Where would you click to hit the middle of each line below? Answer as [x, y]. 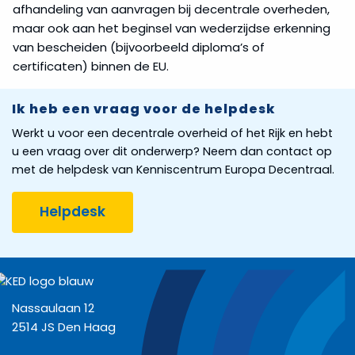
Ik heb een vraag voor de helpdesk [144, 109]
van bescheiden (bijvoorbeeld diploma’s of [139, 47]
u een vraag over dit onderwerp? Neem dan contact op [172, 151]
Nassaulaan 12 [53, 307]
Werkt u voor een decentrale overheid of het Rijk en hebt [172, 133]
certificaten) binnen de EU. [91, 66]
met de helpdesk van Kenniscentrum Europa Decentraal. [173, 169]
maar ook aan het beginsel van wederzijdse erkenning [172, 28]
